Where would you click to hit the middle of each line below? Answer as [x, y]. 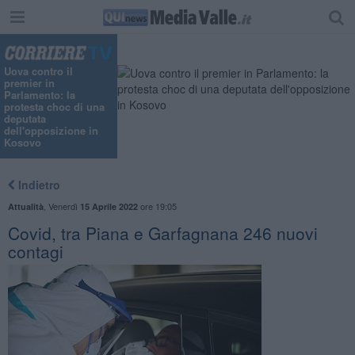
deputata [25, 119]
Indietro [37, 184]
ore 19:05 [157, 206]
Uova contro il [38, 71]
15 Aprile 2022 [109, 206]
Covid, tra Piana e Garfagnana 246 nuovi [162, 233]
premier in [29, 83]
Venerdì [64, 206]
